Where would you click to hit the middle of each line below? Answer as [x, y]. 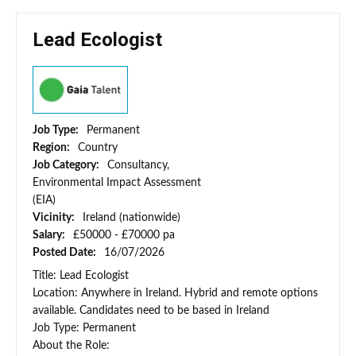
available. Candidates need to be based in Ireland [151, 311]
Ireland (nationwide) [132, 218]
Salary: [50, 236]
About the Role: [71, 346]
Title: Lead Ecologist [81, 276]
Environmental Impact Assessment [117, 183]
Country [98, 148]
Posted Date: [66, 253]
